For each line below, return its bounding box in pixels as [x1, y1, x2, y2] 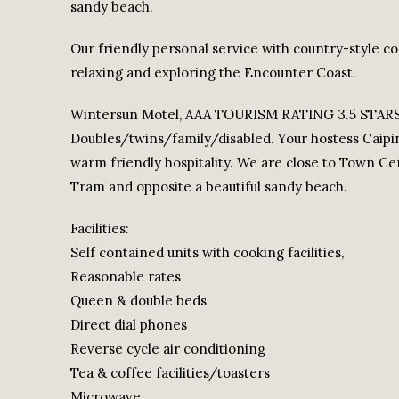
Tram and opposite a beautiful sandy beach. [69, 178, 347, 195]
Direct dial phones [69, 316, 187, 333]
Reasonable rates [69, 268, 181, 285]
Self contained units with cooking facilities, [69, 244, 344, 261]
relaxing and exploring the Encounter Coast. [69, 64, 356, 81]
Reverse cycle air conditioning [69, 340, 265, 357]
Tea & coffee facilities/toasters [69, 364, 270, 381]
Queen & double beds [69, 292, 207, 309]
